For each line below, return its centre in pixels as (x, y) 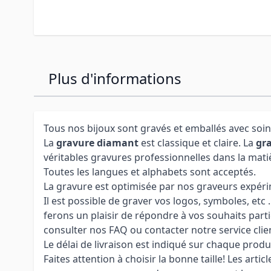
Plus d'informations (115, 78)
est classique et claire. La (197, 142)
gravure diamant (97, 142)
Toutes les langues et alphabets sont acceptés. (150, 171)
